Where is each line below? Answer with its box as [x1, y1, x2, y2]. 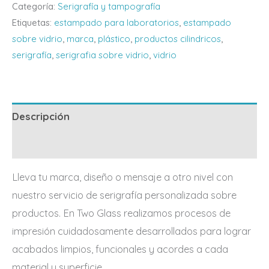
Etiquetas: [12, 17, 54, 29]
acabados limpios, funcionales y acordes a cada [12, 243, 228, 255]
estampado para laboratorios [54, 17, 179, 29]
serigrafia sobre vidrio [56, 49, 149, 61]
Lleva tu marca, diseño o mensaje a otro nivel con [12, 171, 233, 183]
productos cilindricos [134, 33, 221, 45]
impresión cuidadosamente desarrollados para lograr [12, 225, 251, 237]
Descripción [12, 110, 70, 122]
